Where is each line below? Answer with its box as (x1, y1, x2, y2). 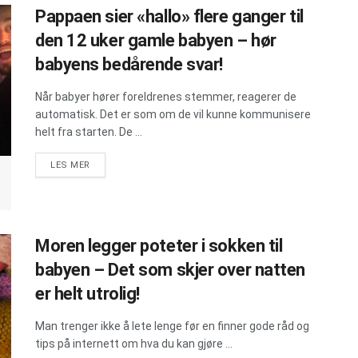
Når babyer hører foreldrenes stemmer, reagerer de (35, 89, 296, 103)
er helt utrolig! (35, 284, 140, 304)
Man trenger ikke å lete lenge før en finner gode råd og (35, 320, 309, 333)
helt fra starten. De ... (35, 125, 142, 138)
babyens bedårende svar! (35, 54, 223, 74)
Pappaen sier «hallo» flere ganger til (35, 6, 304, 26)
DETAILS (89, 158, 129, 169)
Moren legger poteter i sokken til (35, 236, 283, 257)
